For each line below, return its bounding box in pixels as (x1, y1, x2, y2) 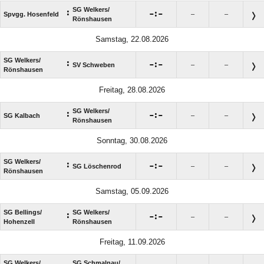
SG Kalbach (4, 112, 40, 120)
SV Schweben (72, 61, 115, 69)
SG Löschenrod (72, 163, 121, 170)
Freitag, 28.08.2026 (99, 85, 165, 95)
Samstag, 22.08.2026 (95, 35, 169, 44)
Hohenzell (4, 218, 35, 226)
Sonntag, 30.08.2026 (97, 136, 167, 146)
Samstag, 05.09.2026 (95, 187, 169, 196)
